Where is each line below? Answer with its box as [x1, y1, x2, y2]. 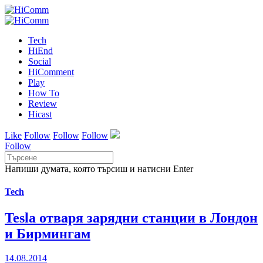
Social [28, 56, 51, 66]
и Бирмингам [5, 225, 90, 241]
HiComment [28, 67, 74, 77]
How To [28, 88, 59, 98]
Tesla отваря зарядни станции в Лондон [5, 210, 258, 225]
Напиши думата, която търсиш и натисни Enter [5, 164, 193, 174]
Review [28, 99, 57, 109]
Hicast [28, 109, 52, 119]
